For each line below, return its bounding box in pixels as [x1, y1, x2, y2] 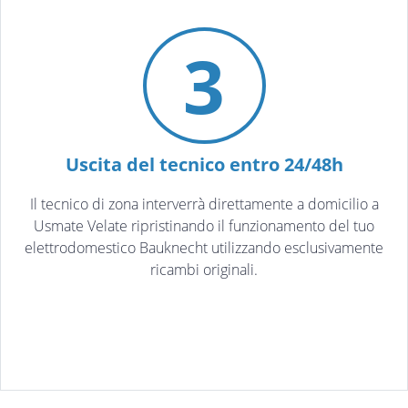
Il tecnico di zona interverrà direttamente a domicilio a [29, 194, 379, 215]
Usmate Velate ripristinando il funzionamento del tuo [34, 216, 374, 237]
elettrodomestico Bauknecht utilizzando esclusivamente [25, 238, 383, 259]
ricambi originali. [150, 260, 258, 280]
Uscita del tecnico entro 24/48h [65, 152, 343, 178]
